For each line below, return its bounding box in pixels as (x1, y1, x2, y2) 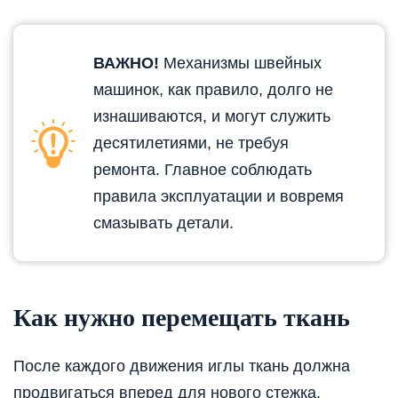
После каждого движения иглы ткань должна (13, 357, 350, 376)
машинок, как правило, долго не (93, 80, 333, 99)
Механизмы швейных (159, 53, 322, 72)
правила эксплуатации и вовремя (93, 187, 344, 205)
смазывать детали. (93, 213, 234, 232)
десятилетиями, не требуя (93, 133, 289, 152)
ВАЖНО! (93, 53, 159, 72)
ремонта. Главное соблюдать (93, 160, 312, 179)
